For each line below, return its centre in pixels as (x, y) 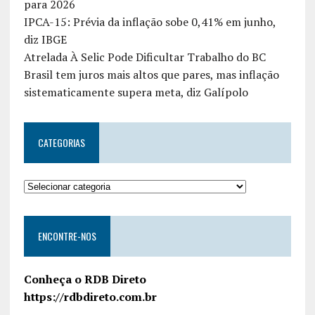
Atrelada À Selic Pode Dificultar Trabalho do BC (144, 57)
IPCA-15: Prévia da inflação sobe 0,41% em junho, (149, 21)
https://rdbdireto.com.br (90, 296)
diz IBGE (45, 39)
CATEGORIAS (61, 142)
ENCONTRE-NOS (67, 236)
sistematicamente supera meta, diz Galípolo (136, 92)
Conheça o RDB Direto (85, 279)
